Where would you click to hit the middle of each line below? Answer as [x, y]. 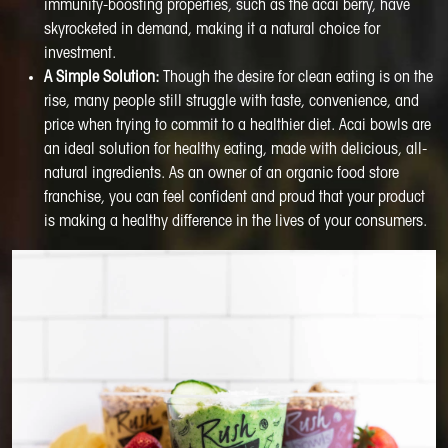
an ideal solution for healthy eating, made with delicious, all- [235, 149]
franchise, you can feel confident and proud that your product [234, 197]
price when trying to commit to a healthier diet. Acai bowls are [237, 125]
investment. [80, 53]
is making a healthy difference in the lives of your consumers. [235, 221]
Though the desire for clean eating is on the [296, 77]
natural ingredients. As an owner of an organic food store [221, 173]
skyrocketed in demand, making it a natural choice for [212, 29]
